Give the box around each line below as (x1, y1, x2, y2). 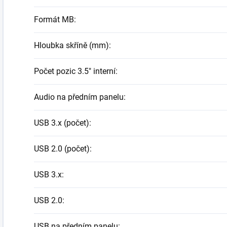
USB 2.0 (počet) (34, 144, 90, 154)
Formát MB (34, 15, 74, 24)
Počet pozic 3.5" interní (34, 66, 116, 76)
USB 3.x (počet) (34, 118, 89, 128)
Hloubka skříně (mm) (34, 41, 109, 50)
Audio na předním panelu (34, 92, 124, 102)
